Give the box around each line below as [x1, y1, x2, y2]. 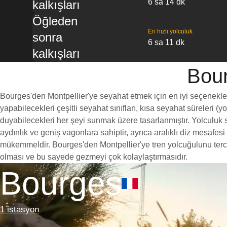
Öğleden [32, 14, 78, 28]
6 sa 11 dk [147, 38, 184, 47]
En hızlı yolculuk [147, 28, 193, 35]
